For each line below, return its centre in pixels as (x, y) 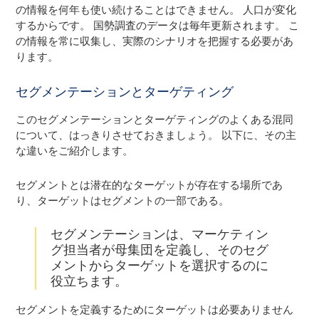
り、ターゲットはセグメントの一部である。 (123, 200)
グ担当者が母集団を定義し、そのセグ (159, 250)
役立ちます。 (89, 281)
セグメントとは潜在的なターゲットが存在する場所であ (150, 185)
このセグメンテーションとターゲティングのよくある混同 (155, 119)
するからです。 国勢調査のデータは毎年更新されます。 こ (158, 25)
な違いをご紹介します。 (75, 151)
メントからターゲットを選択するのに (159, 266)
